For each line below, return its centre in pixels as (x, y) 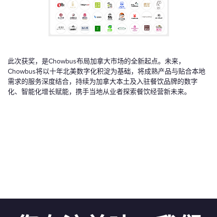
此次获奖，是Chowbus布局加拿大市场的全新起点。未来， (96, 62)
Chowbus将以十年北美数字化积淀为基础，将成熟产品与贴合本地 (107, 72)
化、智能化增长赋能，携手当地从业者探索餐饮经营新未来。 (99, 92)
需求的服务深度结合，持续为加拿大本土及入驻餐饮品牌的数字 (103, 82)
